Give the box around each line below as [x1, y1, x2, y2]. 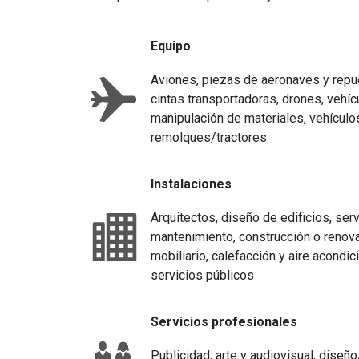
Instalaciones [151, 175, 232, 192]
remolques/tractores [151, 129, 267, 145]
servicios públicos [151, 267, 254, 283]
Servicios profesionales [151, 313, 301, 329]
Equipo [151, 38, 191, 54]
